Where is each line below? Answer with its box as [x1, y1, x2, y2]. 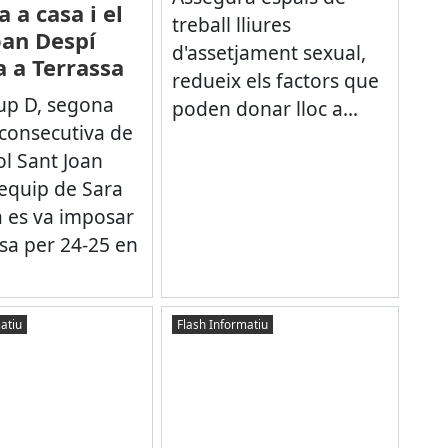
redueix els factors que [171, 66, 379, 94]
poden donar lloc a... [171, 94, 358, 122]
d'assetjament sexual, [171, 38, 366, 66]
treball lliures [171, 10, 291, 38]
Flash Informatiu [176, 315, 268, 332]
